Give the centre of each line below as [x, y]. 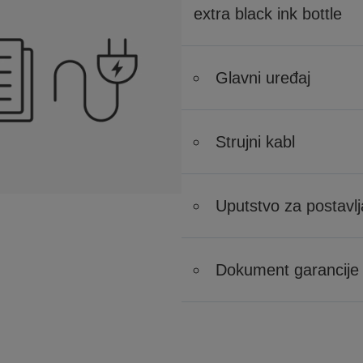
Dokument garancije [287, 270]
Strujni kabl [255, 142]
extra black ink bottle [268, 14]
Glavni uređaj [263, 78]
